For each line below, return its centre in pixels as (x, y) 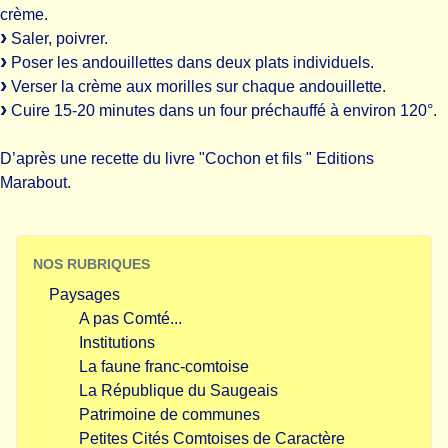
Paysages (84, 294)
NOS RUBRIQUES (91, 264)
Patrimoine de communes (169, 414)
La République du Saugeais (178, 390)
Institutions (117, 342)
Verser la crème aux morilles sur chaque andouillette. (196, 86)
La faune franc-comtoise (164, 366)
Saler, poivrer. (57, 38)
